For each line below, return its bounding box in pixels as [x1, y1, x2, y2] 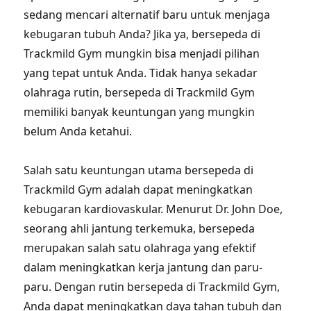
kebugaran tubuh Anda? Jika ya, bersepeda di [24, 26, 261, 42]
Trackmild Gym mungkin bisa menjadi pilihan [24, 46, 260, 61]
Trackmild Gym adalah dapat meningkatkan [24, 182, 253, 197]
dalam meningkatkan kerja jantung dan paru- [24, 260, 263, 275]
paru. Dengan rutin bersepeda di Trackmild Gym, [24, 279, 280, 294]
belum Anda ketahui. [24, 124, 133, 139]
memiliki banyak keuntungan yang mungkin [24, 104, 255, 119]
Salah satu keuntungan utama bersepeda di [24, 162, 254, 178]
